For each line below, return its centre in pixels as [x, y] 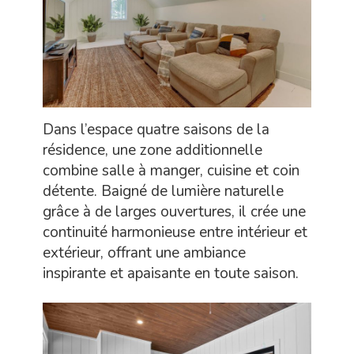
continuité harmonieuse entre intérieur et [175, 233]
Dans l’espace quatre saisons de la [156, 130]
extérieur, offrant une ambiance [144, 253]
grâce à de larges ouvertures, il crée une [174, 212]
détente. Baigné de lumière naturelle [163, 192]
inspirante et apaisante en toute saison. [171, 274]
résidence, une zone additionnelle [153, 151]
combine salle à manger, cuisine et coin [171, 171]
